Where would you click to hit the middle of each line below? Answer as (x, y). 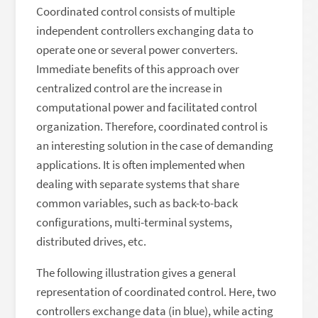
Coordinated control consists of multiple (136, 11)
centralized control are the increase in (130, 88)
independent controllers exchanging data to (145, 31)
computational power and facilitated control (147, 107)
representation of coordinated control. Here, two (157, 292)
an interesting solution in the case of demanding (155, 146)
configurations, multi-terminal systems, (135, 222)
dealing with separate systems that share (138, 184)
